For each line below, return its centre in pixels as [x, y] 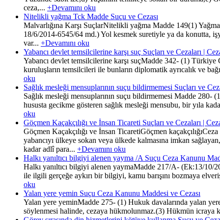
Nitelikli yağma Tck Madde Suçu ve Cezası [91, 16]
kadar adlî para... [50, 149]
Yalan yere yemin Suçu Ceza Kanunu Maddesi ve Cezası [112, 193]
